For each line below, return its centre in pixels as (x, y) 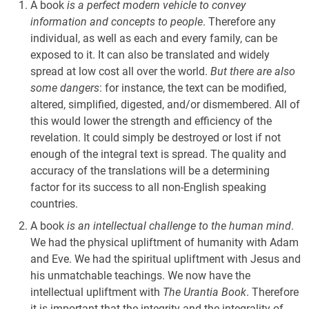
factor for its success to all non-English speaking (148, 187)
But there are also (253, 71)
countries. (54, 204)
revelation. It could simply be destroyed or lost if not (156, 138)
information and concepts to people (117, 22)
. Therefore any (239, 22)
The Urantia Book (205, 292)
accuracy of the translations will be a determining (150, 171)
